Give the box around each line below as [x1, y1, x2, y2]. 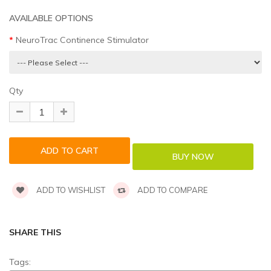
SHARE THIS [9, 227, 61, 238]
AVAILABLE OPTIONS [9, 13, 93, 24]
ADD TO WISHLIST [34, 185, 105, 195]
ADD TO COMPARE [135, 185, 207, 195]
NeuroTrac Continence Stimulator [16, 34, 149, 46]
